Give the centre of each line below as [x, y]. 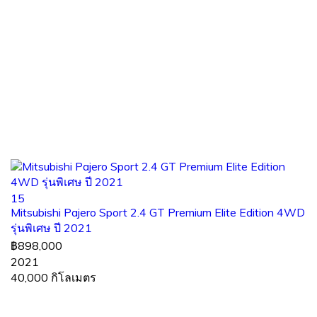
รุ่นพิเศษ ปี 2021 [51, 227]
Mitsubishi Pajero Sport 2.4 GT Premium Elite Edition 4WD [158, 212]
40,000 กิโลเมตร [53, 277]
